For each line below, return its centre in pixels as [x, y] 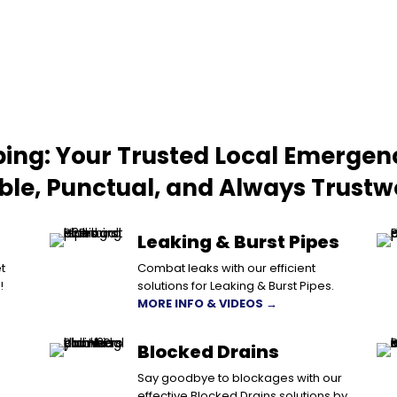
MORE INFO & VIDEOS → [207, 303]
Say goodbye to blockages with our [239, 378]
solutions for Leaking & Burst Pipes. [235, 285]
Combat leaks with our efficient [226, 268]
